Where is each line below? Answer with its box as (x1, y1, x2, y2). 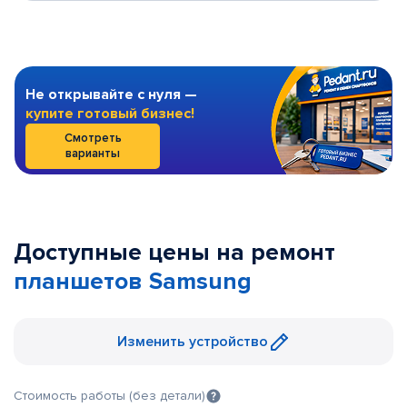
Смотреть (64, 131, 122, 145)
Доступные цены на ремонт (14, 238, 335, 267)
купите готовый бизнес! (25, 104, 194, 123)
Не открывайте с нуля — (25, 85, 197, 104)
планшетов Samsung (14, 267, 252, 296)
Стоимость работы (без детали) (14, 388, 205, 403)
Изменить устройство (117, 333, 268, 351)
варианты (65, 146, 120, 161)
